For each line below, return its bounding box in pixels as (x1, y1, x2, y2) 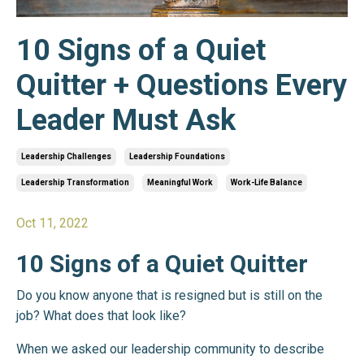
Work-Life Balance (231, 177, 302, 187)
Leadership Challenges (21, 151, 111, 161)
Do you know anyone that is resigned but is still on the (16, 287, 323, 303)
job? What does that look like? (16, 307, 189, 323)
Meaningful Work (147, 177, 213, 187)
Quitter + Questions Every (16, 67, 347, 102)
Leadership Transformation (21, 177, 129, 187)
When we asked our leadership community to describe (16, 340, 324, 357)
